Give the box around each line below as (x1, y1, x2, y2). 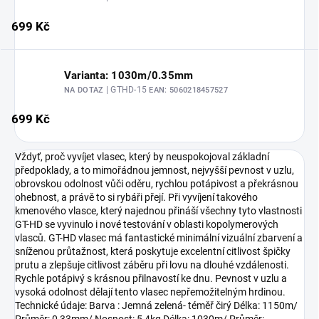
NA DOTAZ (64, 85, 106, 95)
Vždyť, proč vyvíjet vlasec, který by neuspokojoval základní (15, 151, 269, 163)
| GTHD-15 (105, 84, 150, 95)
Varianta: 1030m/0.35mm (64, 68, 194, 82)
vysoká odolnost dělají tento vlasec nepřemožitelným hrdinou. (15, 286, 286, 298)
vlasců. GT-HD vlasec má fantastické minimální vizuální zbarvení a (15, 232, 303, 244)
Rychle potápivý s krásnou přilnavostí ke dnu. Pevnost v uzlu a (15, 273, 287, 285)
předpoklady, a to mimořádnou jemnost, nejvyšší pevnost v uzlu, (15, 164, 294, 177)
